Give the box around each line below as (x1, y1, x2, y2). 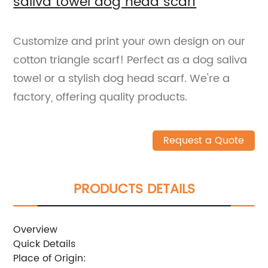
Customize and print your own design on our (13, 32, 246, 50)
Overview (13, 221, 58, 237)
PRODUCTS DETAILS (73, 178, 195, 200)
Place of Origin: (13, 250, 87, 266)
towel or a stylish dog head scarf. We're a (13, 69, 230, 87)
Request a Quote (163, 132, 244, 148)
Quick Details (13, 236, 76, 252)
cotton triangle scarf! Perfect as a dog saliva (13, 51, 248, 69)
